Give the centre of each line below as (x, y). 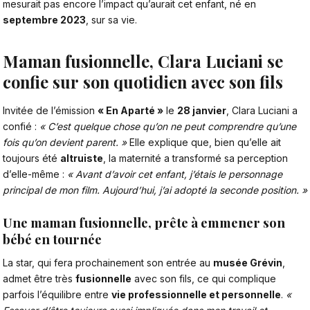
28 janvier (202, 110)
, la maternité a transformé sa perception (195, 158)
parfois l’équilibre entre (57, 294)
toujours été (31, 158)
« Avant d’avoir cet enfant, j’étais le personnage (175, 174)
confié (17, 126)
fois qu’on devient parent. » (65, 142)
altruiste (82, 158)
